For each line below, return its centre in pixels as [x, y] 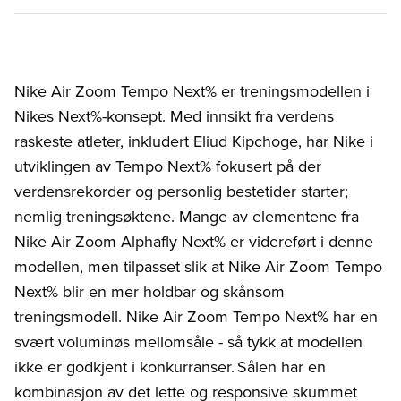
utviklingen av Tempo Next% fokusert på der [168, 167]
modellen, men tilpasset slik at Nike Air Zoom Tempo [198, 267]
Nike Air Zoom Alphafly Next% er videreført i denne [194, 242]
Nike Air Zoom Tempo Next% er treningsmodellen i [192, 92]
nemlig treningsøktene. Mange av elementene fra [187, 217]
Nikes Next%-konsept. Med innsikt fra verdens [174, 117]
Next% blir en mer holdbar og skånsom [149, 292]
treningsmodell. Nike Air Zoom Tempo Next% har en [196, 317]
